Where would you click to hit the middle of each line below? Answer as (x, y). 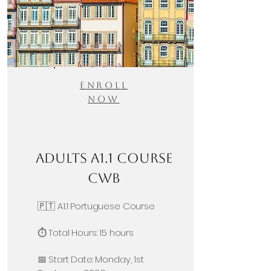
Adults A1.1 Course (104, 158)
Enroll (104, 85)
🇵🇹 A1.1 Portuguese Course (96, 206)
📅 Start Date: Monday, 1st (90, 259)
